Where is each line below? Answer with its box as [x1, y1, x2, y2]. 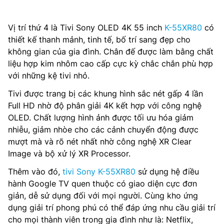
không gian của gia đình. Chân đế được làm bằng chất [8, 46, 213, 56]
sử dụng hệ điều [135, 166, 199, 176]
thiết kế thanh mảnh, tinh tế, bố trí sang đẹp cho [8, 34, 190, 44]
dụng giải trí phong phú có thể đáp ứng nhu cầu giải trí [8, 202, 215, 212]
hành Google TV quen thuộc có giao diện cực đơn [8, 178, 197, 188]
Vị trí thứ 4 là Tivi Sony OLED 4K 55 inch [8, 22, 164, 32]
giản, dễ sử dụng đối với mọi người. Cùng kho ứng [8, 190, 198, 200]
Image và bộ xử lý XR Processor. [8, 148, 130, 158]
